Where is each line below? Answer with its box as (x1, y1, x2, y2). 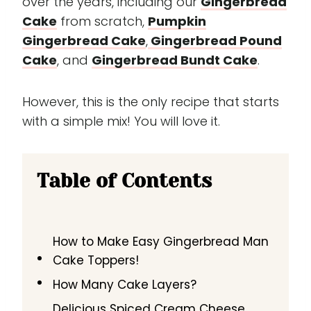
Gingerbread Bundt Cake (92, 51, 258, 69)
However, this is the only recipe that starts (22, 93, 279, 110)
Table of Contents (37, 169, 212, 192)
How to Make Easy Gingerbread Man (53, 233, 269, 250)
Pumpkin (148, 12, 206, 30)
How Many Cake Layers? (53, 276, 197, 293)
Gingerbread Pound (148, 32, 282, 49)
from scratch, (57, 12, 148, 30)
